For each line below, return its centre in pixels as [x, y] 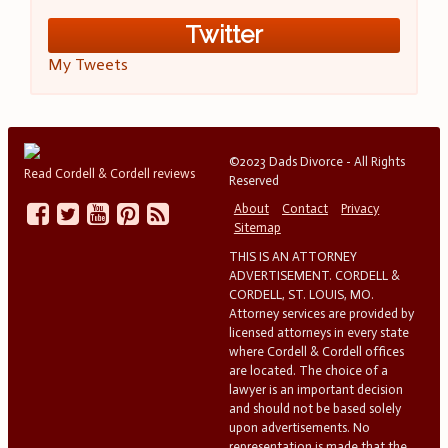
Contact [305, 209]
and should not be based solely [314, 408]
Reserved [253, 180]
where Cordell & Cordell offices [316, 351]
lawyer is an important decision [315, 389]
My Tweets [87, 64]
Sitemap [257, 228]
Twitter [223, 35]
